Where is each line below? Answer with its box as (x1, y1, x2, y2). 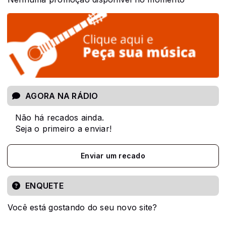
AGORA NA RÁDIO (25, 90, 98, 101)
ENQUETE (25, 180, 64, 191)
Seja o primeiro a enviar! (15, 123, 111, 134)
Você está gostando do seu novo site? (8, 202, 157, 212)
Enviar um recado (81, 151, 145, 160)
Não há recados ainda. (15, 112, 104, 123)
